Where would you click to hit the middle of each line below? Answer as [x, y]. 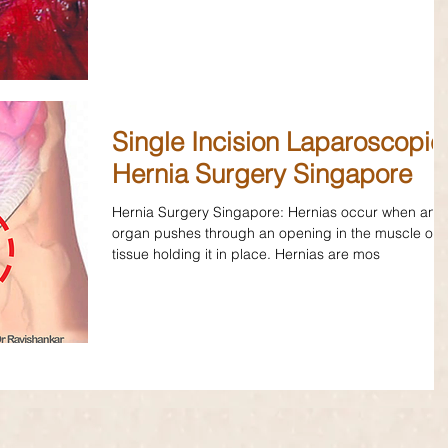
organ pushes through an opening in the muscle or [275, 233]
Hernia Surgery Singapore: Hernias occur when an [274, 212]
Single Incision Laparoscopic [278, 142]
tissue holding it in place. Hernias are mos [246, 254]
